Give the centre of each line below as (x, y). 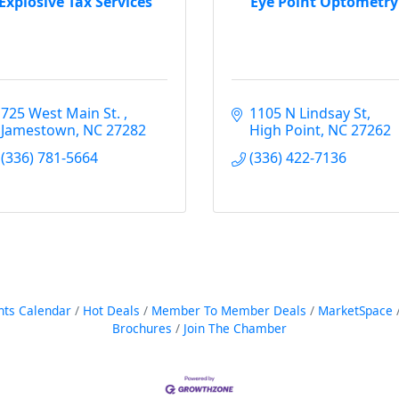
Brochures (142, 328)
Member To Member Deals (228, 310)
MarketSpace (355, 310)
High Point (285, 130)
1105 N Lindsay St (308, 113)
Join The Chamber (235, 328)
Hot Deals (111, 310)
